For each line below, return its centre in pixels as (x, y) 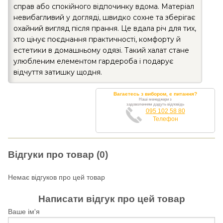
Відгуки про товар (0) (58, 154)
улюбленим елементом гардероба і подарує (93, 61)
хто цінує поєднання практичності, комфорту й (97, 39)
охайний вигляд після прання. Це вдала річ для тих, (105, 28)
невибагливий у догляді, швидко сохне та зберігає (104, 17)
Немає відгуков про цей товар (56, 177)
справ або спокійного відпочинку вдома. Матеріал (104, 6)
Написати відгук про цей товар (111, 199)
